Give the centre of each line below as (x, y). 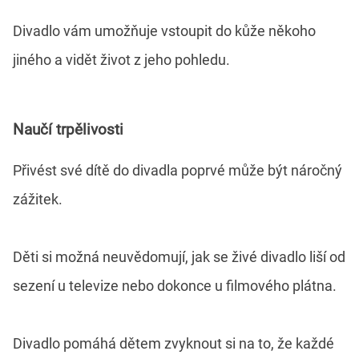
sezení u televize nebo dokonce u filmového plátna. (175, 285)
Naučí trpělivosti (68, 129)
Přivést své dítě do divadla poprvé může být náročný (177, 170)
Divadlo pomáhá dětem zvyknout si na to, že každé (173, 343)
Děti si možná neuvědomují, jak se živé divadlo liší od (179, 256)
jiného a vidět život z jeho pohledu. (121, 60)
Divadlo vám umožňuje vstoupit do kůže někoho (164, 31)
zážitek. (38, 199)
